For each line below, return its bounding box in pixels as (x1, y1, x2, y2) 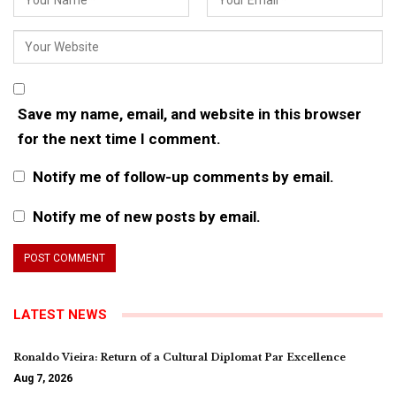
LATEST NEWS (13, 306, 107, 323)
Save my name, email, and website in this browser (18, 104, 362, 123)
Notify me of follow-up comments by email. (33, 167, 334, 186)
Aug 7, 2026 (13, 371, 72, 385)
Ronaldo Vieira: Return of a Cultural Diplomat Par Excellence (13, 350, 346, 363)
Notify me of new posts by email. (33, 207, 261, 225)
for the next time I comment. (18, 129, 221, 148)
